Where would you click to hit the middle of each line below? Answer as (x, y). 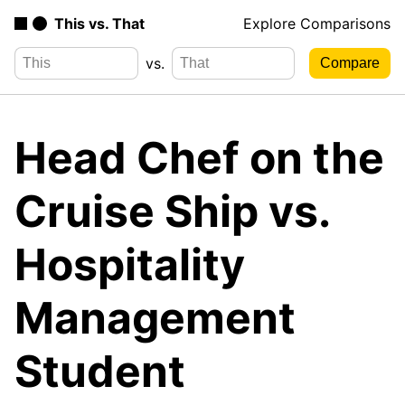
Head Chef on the (199, 157)
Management (155, 317)
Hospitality (130, 264)
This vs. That (99, 24)
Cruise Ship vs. (172, 211)
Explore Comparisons (317, 24)
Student (100, 371)
